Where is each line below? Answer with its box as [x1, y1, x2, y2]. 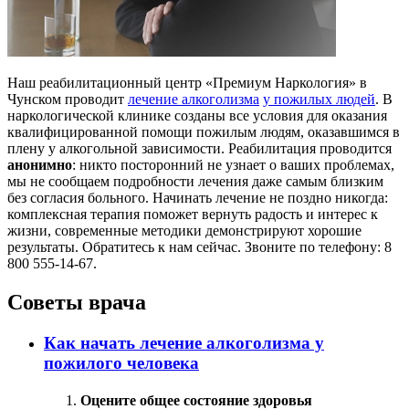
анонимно [7, 156, 72, 173]
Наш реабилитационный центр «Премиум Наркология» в [7, 74, 367, 90]
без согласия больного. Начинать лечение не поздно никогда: [7, 189, 388, 205]
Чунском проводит [7, 90, 128, 107]
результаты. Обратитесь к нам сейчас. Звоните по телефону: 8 [7, 238, 392, 255]
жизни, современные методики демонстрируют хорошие [7, 222, 362, 238]
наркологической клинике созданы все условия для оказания [7, 107, 387, 123]
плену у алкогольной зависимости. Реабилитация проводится [7, 140, 392, 156]
